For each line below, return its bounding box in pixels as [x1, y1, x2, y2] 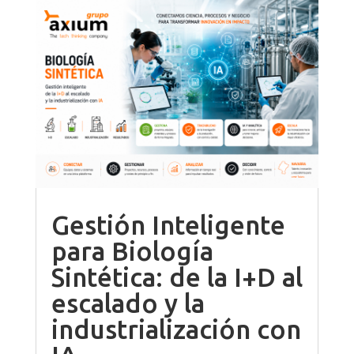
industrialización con [51, 314, 301, 345]
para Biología [51, 236, 213, 266]
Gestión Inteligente [51, 210, 285, 240]
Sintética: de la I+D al [51, 262, 303, 292]
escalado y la [51, 288, 205, 318]
